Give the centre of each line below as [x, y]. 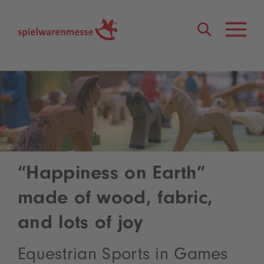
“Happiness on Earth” [111, 176]
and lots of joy [80, 225]
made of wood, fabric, [115, 200]
